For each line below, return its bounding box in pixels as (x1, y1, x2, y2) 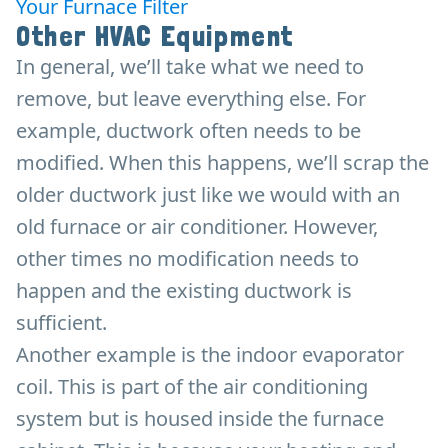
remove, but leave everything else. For (16, 84, 366, 112)
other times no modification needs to (16, 244, 359, 272)
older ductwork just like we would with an (16, 180, 400, 208)
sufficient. (16, 308, 107, 336)
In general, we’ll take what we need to (16, 52, 364, 80)
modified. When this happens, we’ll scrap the (16, 148, 429, 176)
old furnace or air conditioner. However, (16, 212, 378, 240)
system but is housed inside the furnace (16, 404, 384, 432)
